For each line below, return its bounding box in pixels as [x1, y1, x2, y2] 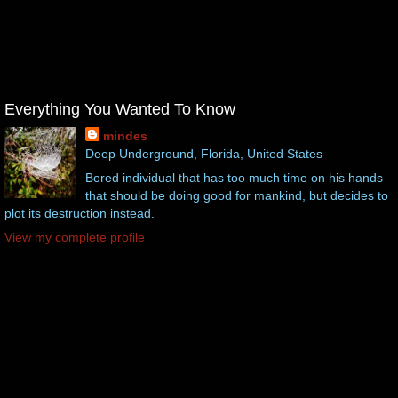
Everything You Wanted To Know [4, 99, 235, 118]
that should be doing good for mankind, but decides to [84, 187, 388, 203]
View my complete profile [4, 230, 145, 245]
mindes [102, 128, 147, 143]
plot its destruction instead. [4, 205, 155, 220]
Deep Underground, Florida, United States [84, 146, 322, 161]
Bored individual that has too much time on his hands [84, 170, 383, 185]
